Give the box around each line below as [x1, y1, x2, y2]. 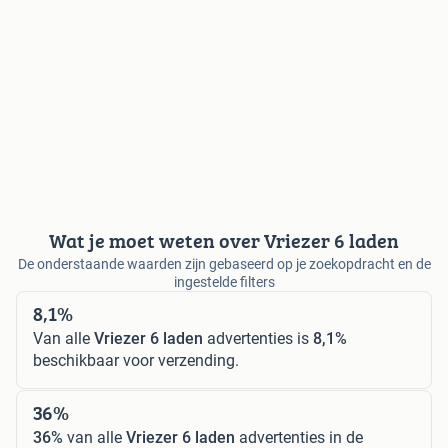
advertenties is [203, 328, 313, 348]
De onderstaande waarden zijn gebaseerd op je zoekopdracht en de [17, 255, 431, 272]
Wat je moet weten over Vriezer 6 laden [49, 225, 399, 255]
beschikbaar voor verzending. [33, 350, 239, 370]
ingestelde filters [173, 273, 275, 290]
